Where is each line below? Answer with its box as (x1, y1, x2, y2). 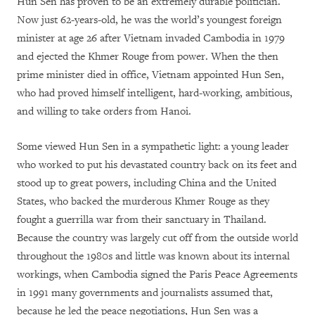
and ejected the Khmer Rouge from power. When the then (17, 50, 278, 64)
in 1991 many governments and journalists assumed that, (17, 286, 273, 300)
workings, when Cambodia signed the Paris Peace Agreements (17, 268, 297, 282)
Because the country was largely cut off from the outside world (17, 231, 298, 245)
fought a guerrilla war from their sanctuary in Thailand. (17, 213, 266, 227)
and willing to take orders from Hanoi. (17, 105, 191, 119)
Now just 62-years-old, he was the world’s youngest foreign (17, 13, 282, 27)
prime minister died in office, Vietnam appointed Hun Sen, (17, 68, 284, 82)
